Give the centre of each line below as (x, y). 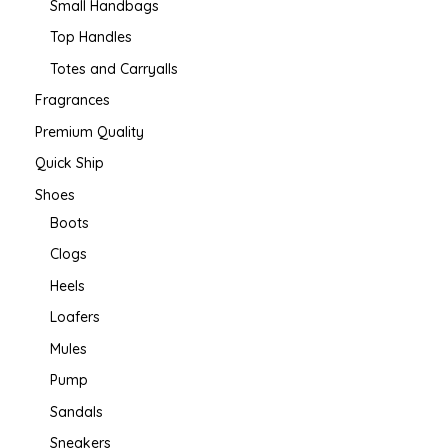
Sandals (76, 411)
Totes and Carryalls (114, 68)
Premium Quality (89, 131)
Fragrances (72, 100)
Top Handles (91, 37)
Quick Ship (69, 163)
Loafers (75, 317)
